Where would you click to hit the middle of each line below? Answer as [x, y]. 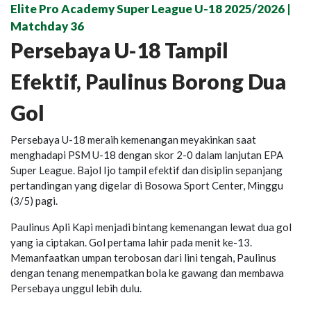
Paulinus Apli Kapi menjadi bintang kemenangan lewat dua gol [151, 227]
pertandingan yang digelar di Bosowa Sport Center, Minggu [147, 185]
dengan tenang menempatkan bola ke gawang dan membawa [147, 272]
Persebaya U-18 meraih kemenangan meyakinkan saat [133, 139]
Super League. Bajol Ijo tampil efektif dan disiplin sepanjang [146, 170]
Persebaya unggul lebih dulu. [76, 288]
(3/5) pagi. [34, 200]
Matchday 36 [47, 26]
